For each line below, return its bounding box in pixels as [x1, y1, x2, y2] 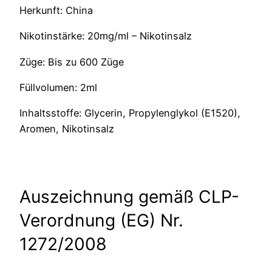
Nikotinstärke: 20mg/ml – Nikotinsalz [19, 30, 192, 42]
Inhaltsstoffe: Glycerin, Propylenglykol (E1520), [19, 107, 240, 120]
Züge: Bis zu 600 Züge [19, 55, 124, 68]
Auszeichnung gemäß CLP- [19, 186, 239, 208]
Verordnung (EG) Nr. [19, 210, 183, 231]
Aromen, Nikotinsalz [19, 123, 114, 135]
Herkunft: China [19, 4, 93, 17]
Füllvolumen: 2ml [19, 81, 97, 93]
